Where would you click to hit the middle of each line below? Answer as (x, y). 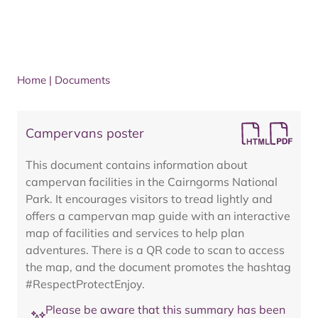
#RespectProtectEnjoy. (85, 284)
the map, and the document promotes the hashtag (158, 267)
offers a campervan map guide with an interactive (158, 216)
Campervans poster (85, 133)
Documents (82, 80)
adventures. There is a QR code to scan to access (155, 250)
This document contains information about (137, 165)
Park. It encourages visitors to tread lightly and (149, 199)
